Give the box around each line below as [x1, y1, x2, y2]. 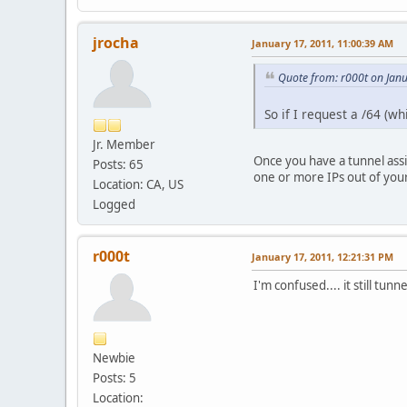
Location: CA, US [93, 175, 184, 193]
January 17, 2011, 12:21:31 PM [252, 249, 393, 263]
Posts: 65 [93, 155, 144, 173]
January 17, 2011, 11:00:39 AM [252, 35, 393, 50]
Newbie [93, 349, 135, 366]
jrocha [93, 32, 139, 53]
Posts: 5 [93, 369, 136, 386]
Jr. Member [93, 135, 155, 153]
